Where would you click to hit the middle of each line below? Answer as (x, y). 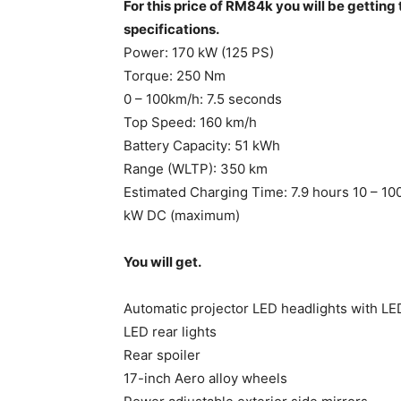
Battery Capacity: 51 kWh (202, 146)
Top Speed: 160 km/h (190, 123)
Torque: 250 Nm (175, 76)
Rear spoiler (162, 355)
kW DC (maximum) (182, 216)
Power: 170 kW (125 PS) (199, 53)
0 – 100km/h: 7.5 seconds (203, 99)
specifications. (171, 30)
